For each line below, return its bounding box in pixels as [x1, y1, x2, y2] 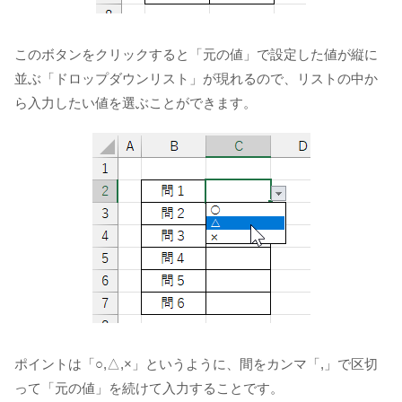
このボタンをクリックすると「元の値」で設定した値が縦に [14, 46, 378, 62]
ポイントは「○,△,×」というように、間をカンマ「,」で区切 [14, 355, 378, 371]
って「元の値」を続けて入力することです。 [14, 380, 284, 396]
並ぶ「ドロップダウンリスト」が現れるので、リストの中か [14, 70, 378, 86]
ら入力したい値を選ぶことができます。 [14, 94, 257, 110]
